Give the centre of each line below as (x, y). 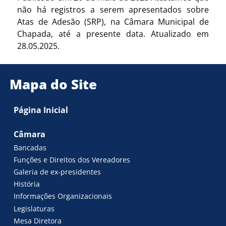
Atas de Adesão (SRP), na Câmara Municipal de (113, 21)
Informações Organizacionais (63, 196)
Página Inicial (41, 110)
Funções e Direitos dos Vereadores (72, 159)
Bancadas (30, 147)
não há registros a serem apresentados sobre (113, 9)
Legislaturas (34, 208)
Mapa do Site (53, 84)
